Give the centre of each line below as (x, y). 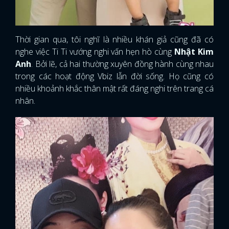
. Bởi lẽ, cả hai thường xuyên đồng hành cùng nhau (122, 64)
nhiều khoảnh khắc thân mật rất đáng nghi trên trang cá (114, 88)
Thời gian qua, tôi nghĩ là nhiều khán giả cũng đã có (114, 39)
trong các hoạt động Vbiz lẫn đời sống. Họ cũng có (114, 76)
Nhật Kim (194, 51)
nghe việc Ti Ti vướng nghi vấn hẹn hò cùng (95, 51)
